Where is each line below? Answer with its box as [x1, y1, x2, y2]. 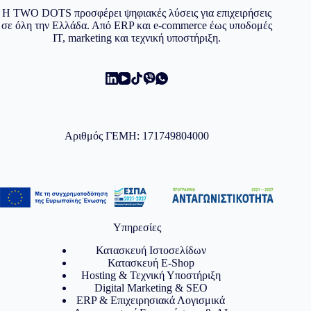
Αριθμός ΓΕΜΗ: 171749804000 [65, 129, 210, 142]
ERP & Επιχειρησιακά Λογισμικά [76, 294, 226, 306]
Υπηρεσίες [112, 221, 161, 233]
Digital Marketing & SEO [94, 281, 208, 294]
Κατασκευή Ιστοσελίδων [95, 244, 206, 256]
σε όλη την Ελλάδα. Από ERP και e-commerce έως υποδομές [1, 19, 273, 31]
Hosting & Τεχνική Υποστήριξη [81, 269, 221, 281]
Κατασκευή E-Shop [107, 256, 194, 269]
